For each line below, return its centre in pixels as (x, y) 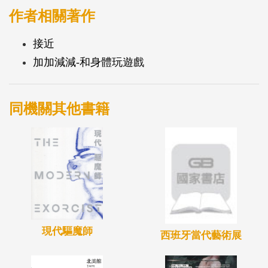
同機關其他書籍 (59, 109)
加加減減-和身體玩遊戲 (89, 63)
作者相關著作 (52, 16)
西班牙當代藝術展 (201, 235)
